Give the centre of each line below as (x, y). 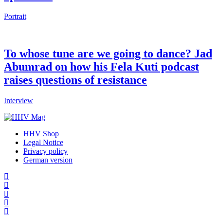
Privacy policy (45, 151)
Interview (18, 101)
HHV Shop (41, 134)
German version (48, 160)
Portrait (15, 17)
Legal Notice (43, 143)
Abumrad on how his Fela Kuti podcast (101, 67)
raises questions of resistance (75, 80)
